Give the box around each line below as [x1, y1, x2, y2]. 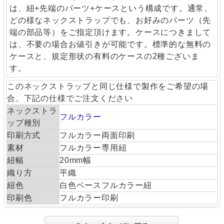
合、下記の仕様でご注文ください [6, 94, 133, 103]
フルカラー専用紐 [59, 143, 127, 152]
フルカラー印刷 [59, 193, 118, 202]
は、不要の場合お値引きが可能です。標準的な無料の [9, 40, 211, 49]
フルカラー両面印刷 [59, 131, 135, 140]
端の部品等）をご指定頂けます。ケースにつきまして [9, 28, 211, 37]
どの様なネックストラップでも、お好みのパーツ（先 [9, 16, 211, 25]
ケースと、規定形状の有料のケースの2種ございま [9, 52, 199, 61]
